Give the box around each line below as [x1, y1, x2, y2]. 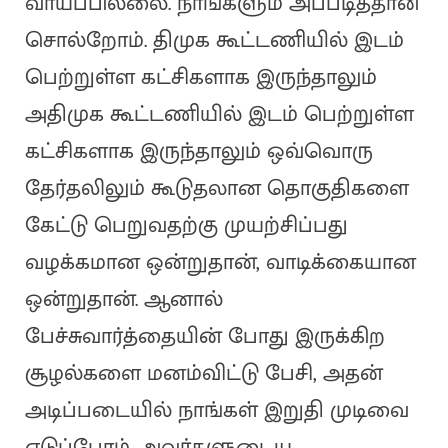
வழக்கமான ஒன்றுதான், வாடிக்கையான [24, 244, 416, 282]
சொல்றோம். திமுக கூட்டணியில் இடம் [24, 22, 404, 60]
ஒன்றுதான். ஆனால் [24, 281, 223, 319]
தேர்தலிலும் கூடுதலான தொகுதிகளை [24, 170, 409, 208]
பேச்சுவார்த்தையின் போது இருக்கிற [24, 318, 385, 356]
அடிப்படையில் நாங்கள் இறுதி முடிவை [24, 392, 409, 430]
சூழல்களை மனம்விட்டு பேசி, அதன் [24, 355, 383, 393]
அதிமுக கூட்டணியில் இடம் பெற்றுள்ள [24, 96, 414, 134]
